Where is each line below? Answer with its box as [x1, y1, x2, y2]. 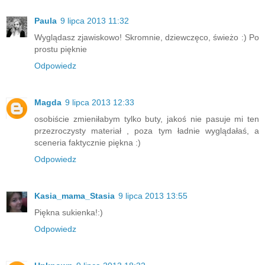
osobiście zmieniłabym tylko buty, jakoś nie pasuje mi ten [34, 114, 259, 124]
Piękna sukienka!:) [34, 207, 103, 217]
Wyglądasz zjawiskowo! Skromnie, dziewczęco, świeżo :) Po [34, 32, 259, 42]
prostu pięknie [34, 44, 87, 54]
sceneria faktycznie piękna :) [34, 137, 141, 147]
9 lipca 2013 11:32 [60, 15, 129, 25]
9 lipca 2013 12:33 [65, 97, 134, 107]
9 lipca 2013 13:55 [118, 190, 188, 201]
